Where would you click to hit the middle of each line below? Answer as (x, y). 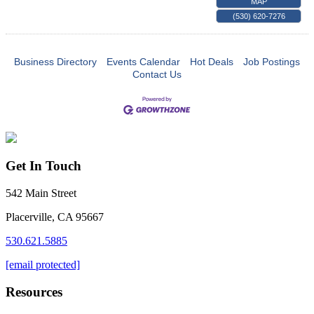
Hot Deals (212, 61)
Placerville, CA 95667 (55, 217)
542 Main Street (41, 193)
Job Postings (272, 61)
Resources (34, 292)
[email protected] (43, 265)
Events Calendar (143, 61)
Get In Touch (43, 166)
